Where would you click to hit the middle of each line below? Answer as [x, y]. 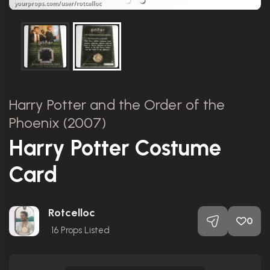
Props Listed [84, 230]
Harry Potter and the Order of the [117, 105]
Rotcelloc [72, 213]
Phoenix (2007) [58, 123]
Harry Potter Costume [115, 148]
